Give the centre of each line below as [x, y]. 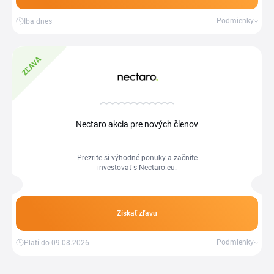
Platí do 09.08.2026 [57, 243]
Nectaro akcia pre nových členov [137, 124]
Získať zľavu [137, 213]
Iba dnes [38, 21]
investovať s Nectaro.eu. [137, 168]
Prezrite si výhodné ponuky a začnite [137, 158]
